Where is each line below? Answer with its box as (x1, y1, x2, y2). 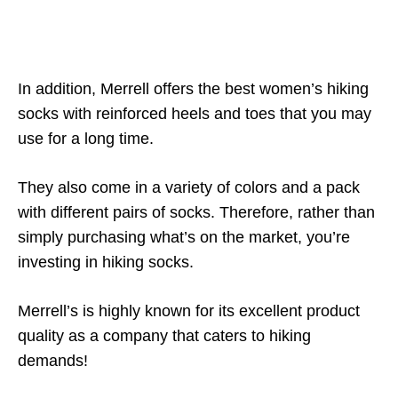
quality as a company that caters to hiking (18, 327, 311, 345)
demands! (18, 352, 88, 370)
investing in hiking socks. (18, 253, 194, 271)
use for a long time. (18, 130, 154, 147)
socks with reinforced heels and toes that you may (18, 105, 371, 123)
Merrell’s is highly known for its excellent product (18, 302, 360, 320)
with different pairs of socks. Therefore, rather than (18, 203, 375, 221)
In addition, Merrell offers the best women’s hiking (18, 80, 369, 98)
